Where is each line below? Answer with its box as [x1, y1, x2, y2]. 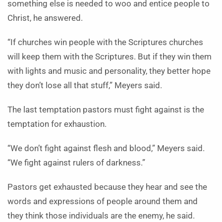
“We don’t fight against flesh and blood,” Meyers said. [7, 144, 205, 154]
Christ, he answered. [7, 13, 83, 23]
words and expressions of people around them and [7, 197, 198, 207]
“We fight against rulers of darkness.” [7, 158, 145, 168]
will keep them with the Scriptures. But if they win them [7, 52, 212, 62]
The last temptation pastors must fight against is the [7, 105, 204, 115]
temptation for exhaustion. [7, 119, 107, 129]
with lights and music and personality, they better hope [7, 66, 211, 76]
